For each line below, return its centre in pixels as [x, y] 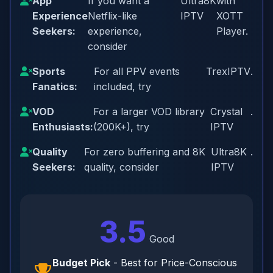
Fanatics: [55, 87]
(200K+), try [121, 127]
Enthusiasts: [63, 127]
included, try [123, 87]
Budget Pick [81, 263]
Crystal [227, 112]
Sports [49, 71]
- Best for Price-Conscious [174, 263]
